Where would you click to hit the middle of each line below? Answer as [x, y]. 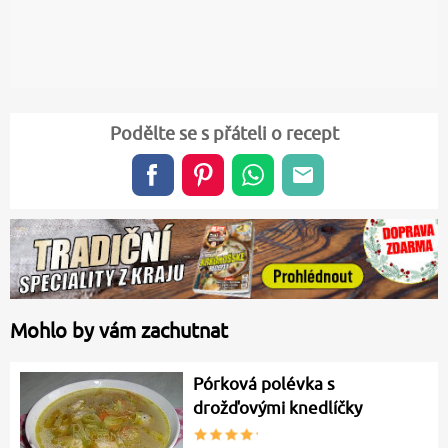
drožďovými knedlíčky [278, 408]
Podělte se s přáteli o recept [224, 133]
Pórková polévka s [264, 384]
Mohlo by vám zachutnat [119, 331]
